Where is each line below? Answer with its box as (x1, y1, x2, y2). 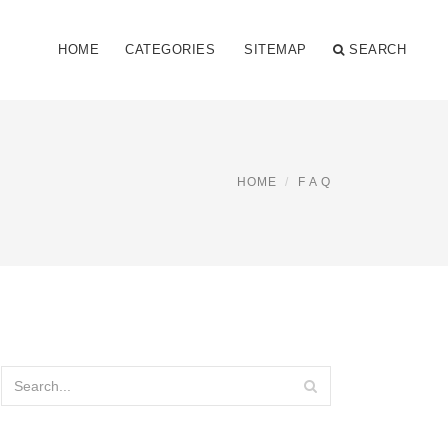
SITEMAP (244, 42, 307, 57)
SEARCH (349, 42, 406, 57)
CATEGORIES (125, 42, 215, 57)
